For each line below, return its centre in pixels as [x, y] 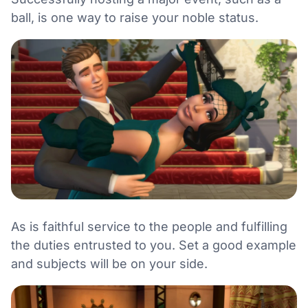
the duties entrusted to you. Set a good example [154, 245]
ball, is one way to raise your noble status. [135, 17]
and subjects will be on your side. [109, 263]
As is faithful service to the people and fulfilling [149, 226]
